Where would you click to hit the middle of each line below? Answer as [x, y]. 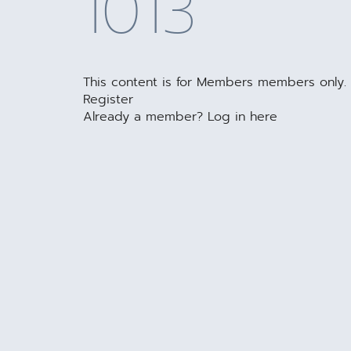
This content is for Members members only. [215, 83]
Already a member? [146, 117]
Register [109, 100]
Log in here [243, 117]
